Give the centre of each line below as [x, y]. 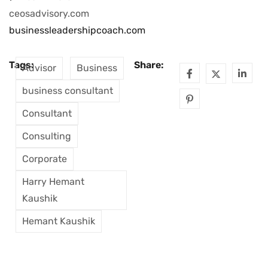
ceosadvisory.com [49, 14]
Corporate [44, 159]
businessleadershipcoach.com [77, 31]
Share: [149, 65]
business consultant [67, 91]
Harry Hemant [53, 182]
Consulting [46, 136]
